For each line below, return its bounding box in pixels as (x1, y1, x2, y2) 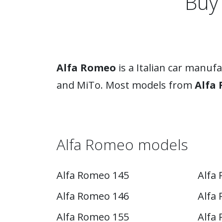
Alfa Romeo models (56, 134, 188, 155)
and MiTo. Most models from (56, 78, 195, 92)
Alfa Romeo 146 (56, 189, 129, 203)
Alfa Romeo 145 (56, 168, 129, 182)
